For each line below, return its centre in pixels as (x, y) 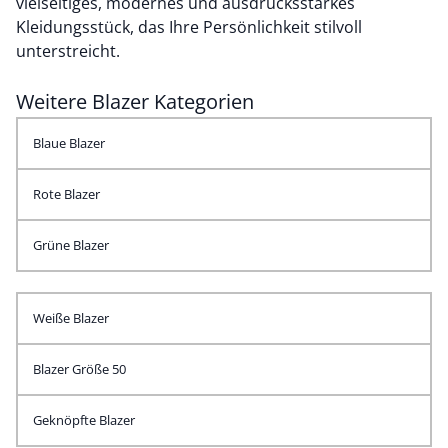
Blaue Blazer (87, 143)
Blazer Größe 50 (79, 369)
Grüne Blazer (71, 245)
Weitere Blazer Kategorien (135, 101)
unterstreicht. (70, 51)
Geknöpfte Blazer (84, 420)
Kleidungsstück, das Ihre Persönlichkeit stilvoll (189, 27)
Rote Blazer (66, 194)
